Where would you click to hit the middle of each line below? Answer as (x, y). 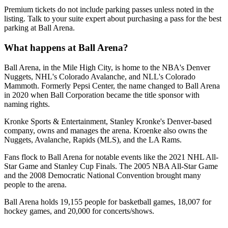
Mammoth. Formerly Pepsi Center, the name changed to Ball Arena (112, 85)
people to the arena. (36, 184)
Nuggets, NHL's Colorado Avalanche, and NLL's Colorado (100, 76)
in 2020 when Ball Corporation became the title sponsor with (102, 95)
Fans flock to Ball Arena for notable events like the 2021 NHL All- (111, 157)
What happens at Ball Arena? (66, 47)
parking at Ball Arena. (40, 28)
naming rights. (27, 104)
